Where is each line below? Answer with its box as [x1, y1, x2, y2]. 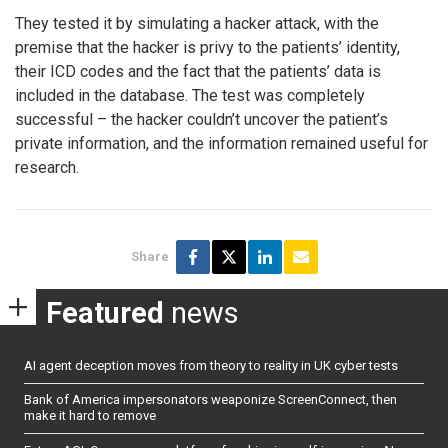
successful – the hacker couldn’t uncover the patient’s [15, 109, 388, 129]
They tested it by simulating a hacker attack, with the [15, 13, 379, 33]
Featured [46, 296, 164, 331]
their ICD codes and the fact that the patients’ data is [15, 61, 381, 81]
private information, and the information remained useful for [15, 133, 428, 153]
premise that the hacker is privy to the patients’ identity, [15, 37, 400, 57]
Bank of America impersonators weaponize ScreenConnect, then [24, 392, 397, 408]
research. [15, 157, 79, 177]
